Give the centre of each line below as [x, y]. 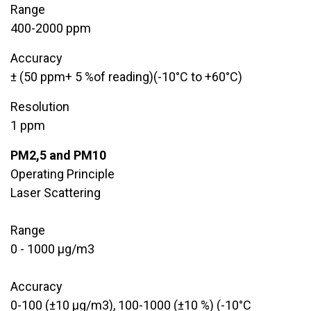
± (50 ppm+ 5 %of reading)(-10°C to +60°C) [126, 76]
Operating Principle [62, 174]
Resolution [40, 106]
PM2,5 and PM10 [58, 155]
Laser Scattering [56, 192]
